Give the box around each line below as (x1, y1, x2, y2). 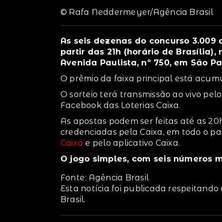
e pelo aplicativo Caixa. (83, 138, 180, 148)
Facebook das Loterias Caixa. (60, 100, 183, 110)
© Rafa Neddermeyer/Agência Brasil (60, 7, 213, 17)
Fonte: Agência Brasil (60, 172, 149, 182)
